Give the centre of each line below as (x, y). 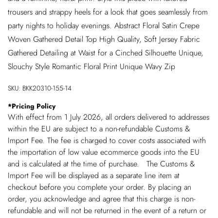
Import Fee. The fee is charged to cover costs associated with (107, 140)
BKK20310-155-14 (47, 88)
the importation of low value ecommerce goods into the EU (104, 152)
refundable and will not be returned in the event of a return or (107, 210)
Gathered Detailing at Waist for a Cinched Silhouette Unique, (106, 53)
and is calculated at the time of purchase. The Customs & (101, 164)
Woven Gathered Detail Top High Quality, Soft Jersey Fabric (104, 39)
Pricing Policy (34, 106)
